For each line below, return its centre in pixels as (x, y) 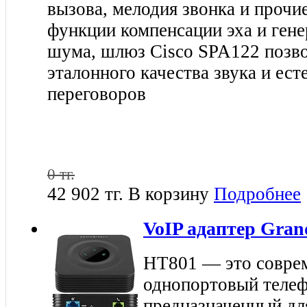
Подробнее (257, 194)
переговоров (97, 94)
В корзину (169, 194)
